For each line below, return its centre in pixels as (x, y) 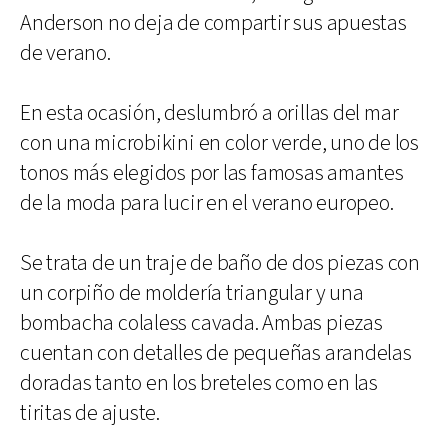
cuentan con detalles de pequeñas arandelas (216, 353)
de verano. (65, 53)
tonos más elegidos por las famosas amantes (212, 173)
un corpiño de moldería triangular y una (192, 293)
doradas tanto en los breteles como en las (199, 383)
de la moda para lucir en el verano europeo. (207, 203)
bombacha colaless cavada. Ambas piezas (201, 323)
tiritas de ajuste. (90, 413)
